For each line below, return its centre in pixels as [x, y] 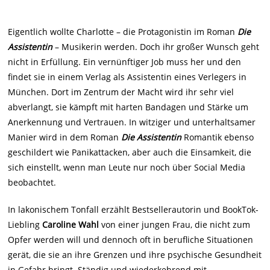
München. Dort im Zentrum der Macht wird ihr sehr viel [121, 92]
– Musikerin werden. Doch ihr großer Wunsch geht [156, 47]
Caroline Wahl [71, 225]
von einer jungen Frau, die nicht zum [175, 225]
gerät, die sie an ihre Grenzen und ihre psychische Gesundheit [135, 255]
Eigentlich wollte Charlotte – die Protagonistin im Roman [123, 32]
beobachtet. [32, 183]
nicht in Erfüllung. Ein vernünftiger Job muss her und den [125, 62]
